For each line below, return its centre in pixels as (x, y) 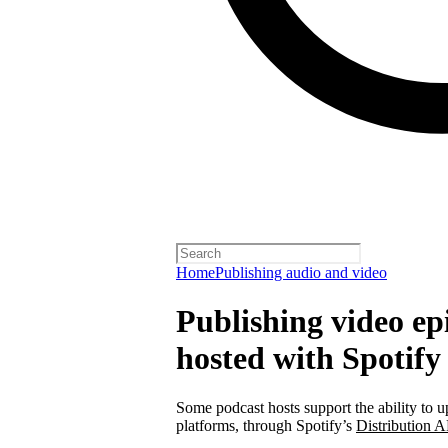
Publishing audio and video (301, 272)
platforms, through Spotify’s (266, 425)
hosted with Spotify (308, 358)
